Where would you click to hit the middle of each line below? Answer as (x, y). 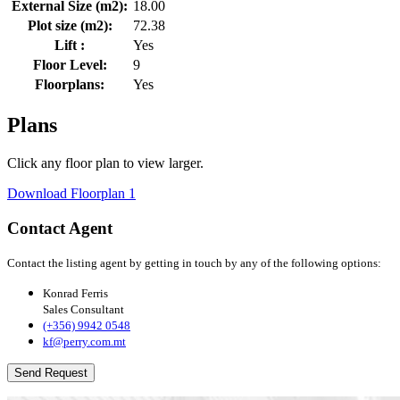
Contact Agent (60, 228)
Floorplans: (70, 84)
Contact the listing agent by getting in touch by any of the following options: (194, 263)
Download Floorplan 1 (71, 193)
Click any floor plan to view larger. (105, 162)
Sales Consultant (83, 310)
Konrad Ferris (75, 294)
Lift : (70, 45)
